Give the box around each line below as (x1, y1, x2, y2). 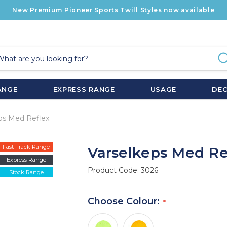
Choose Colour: (88, 195, 163, 207)
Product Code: (88, 165, 141, 175)
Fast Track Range (3, 143, 50, 150)
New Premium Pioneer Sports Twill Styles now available (12, 6, 215, 14)
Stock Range (9, 168, 44, 176)
